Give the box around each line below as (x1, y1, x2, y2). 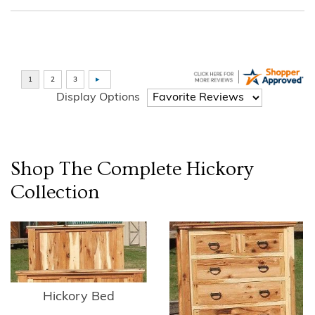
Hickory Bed (43, 290, 115, 304)
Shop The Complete (11, 157, 186, 180)
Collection (11, 181, 100, 203)
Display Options (56, 92, 140, 104)
